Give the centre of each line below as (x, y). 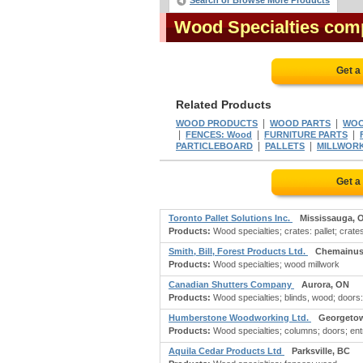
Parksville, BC (321, 351)
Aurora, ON (325, 284)
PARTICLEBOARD (214, 146)
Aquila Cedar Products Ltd (226, 351)
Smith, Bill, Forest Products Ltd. (238, 251)
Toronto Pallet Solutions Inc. (231, 218)
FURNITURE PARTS (306, 135)
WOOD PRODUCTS (217, 123)
